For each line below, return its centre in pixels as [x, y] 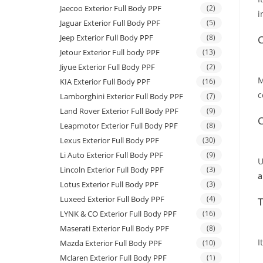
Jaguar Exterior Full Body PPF [110, 23]
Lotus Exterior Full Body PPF [109, 185]
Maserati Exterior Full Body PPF [114, 229]
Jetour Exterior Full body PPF [110, 53]
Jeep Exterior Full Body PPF [107, 38]
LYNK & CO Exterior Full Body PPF [118, 214]
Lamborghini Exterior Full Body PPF [122, 97]
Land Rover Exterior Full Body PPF [119, 111]
